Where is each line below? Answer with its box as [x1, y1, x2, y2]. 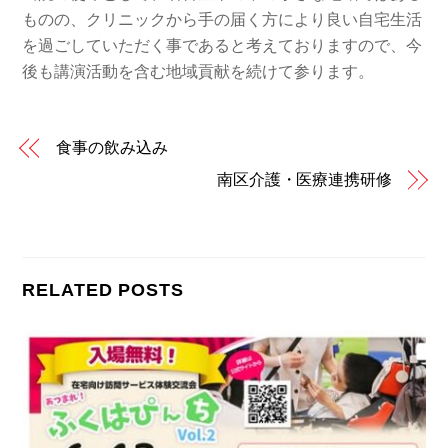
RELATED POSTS [22, 279, 184, 300]
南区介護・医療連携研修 [216, 170, 392, 190]
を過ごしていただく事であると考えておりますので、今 [22, 35, 423, 55]
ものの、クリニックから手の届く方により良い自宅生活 [22, 9, 423, 29]
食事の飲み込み [56, 138, 168, 158]
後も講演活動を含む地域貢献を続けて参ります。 [22, 61, 375, 81]
